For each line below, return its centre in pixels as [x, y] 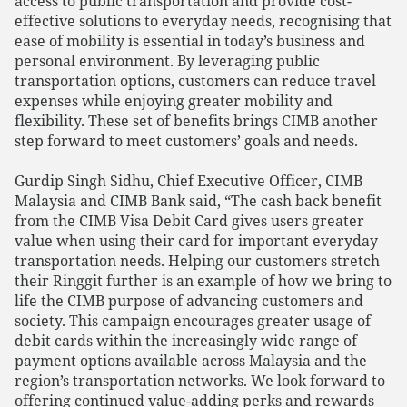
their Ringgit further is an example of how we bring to [203, 281]
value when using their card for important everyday [196, 241]
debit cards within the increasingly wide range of [186, 341]
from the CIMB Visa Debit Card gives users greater [189, 221]
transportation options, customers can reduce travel [195, 81]
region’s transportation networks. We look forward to [200, 381]
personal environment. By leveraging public [167, 61]
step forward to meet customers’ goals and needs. [186, 141]
